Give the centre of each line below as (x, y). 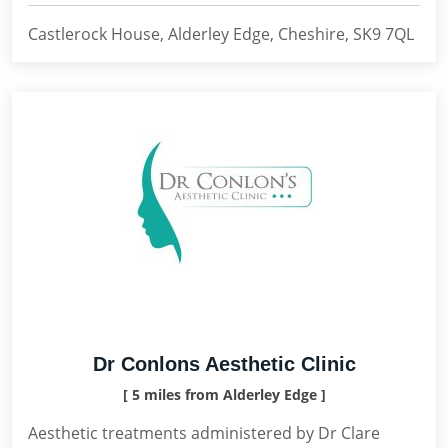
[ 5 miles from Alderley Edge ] (224, 394)
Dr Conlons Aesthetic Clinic (224, 364)
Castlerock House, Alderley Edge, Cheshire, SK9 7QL (221, 34)
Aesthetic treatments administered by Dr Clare (204, 433)
